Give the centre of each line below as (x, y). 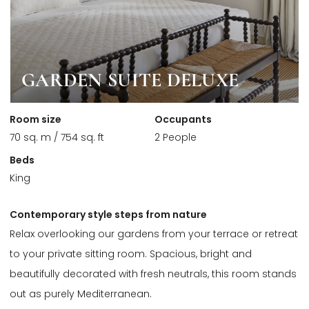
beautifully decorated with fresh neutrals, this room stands (153, 274)
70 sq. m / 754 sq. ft (57, 138)
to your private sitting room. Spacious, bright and (131, 254)
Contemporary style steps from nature (108, 215)
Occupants (183, 120)
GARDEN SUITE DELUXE (130, 80)
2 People (176, 138)
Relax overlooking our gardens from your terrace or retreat (154, 234)
